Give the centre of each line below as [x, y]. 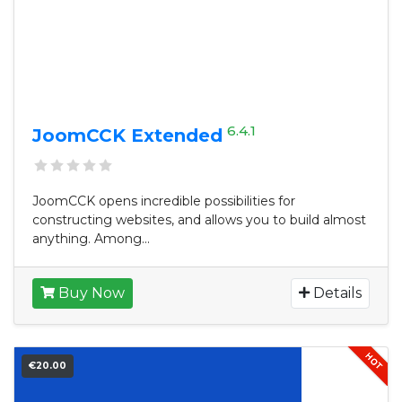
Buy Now [90, 293]
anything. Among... [91, 239]
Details [336, 293]
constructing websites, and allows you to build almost [199, 220]
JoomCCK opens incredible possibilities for [164, 201]
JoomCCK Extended [127, 135]
